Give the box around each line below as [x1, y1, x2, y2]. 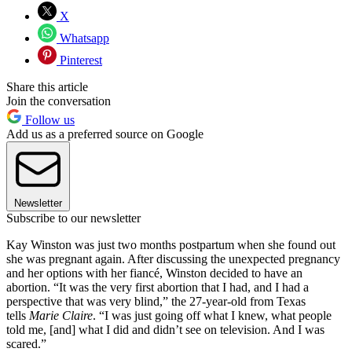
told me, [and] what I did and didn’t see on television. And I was [6, 323, 324, 337]
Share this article [6, 80, 88, 94]
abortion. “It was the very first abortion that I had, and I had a [6, 280, 309, 295]
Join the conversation [6, 94, 111, 108]
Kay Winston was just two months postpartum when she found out [6, 238, 335, 252]
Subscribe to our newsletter [6, 211, 141, 225]
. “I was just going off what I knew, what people [93, 309, 332, 323]
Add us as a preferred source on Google [6, 127, 203, 141]
